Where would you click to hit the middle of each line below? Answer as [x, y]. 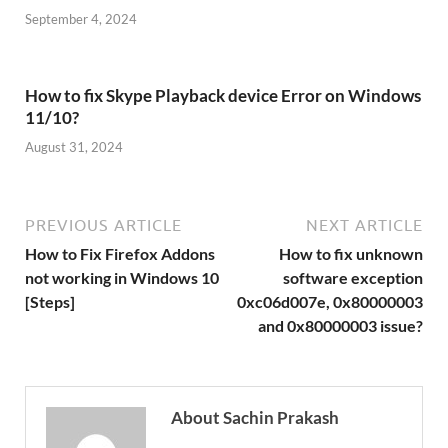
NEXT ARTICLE [364, 224]
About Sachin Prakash [255, 417]
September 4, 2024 [81, 19]
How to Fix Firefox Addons [120, 253]
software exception [353, 277]
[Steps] [50, 301]
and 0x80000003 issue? [340, 325]
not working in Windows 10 [122, 277]
